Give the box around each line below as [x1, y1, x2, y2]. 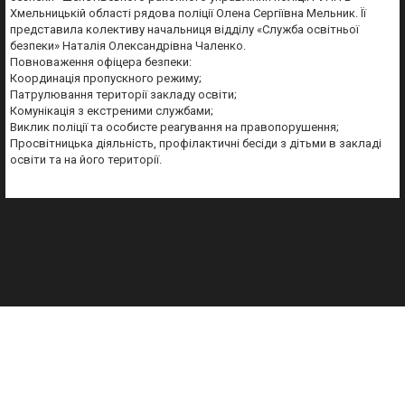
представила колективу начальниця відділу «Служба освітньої [10, 23, 359, 36]
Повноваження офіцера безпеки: [10, 55, 192, 69]
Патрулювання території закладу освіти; [10, 88, 237, 101]
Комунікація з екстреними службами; [10, 104, 213, 118]
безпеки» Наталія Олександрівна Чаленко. [10, 39, 246, 52]
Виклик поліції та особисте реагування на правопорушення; [10, 120, 339, 134]
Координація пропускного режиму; [10, 71, 202, 85]
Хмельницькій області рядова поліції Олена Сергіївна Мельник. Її [10, 6, 366, 20]
